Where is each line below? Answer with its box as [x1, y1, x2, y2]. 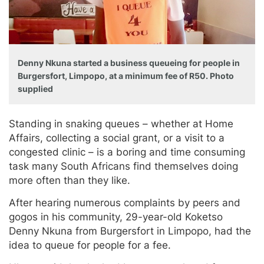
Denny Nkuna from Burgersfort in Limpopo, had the [9, 225, 251, 237]
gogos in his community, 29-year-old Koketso [9, 210, 223, 223]
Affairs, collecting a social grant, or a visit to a [9, 131, 225, 144]
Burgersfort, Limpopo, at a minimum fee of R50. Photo [18, 70, 234, 81]
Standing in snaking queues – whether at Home [9, 117, 233, 130]
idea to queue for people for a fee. [9, 239, 171, 251]
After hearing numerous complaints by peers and [9, 196, 240, 209]
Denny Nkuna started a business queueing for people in [18, 57, 240, 68]
